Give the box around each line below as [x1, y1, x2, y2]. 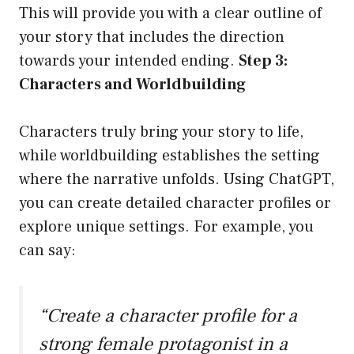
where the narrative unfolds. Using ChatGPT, [19, 169, 334, 190]
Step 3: [239, 51, 288, 72]
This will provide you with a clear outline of [19, 3, 322, 24]
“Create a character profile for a [39, 303, 297, 329]
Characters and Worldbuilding [19, 74, 246, 96]
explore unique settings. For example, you [19, 217, 314, 238]
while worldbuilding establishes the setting [19, 145, 320, 167]
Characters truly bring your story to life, [19, 122, 303, 143]
